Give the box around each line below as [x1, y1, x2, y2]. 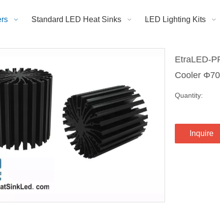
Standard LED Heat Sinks [31, 15, 121, 24]
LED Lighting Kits [145, 15, 206, 24]
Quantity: [175, 91, 203, 99]
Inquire [190, 129, 214, 137]
